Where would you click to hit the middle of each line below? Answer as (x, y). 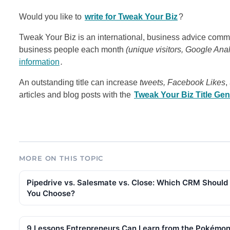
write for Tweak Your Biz (131, 16)
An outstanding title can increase (79, 82)
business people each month (72, 49)
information (39, 62)
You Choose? (51, 193)
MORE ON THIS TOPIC (61, 158)
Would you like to (51, 16)
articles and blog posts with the (76, 94)
